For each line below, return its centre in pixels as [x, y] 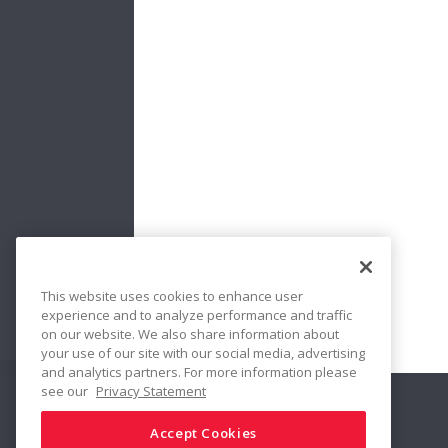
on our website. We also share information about [190, 333]
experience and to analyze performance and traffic [196, 314]
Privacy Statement [151, 390]
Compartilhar [278, 408]
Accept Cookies [203, 432]
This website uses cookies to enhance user [172, 295]
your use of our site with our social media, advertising [203, 352]
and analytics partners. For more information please [199, 371]
